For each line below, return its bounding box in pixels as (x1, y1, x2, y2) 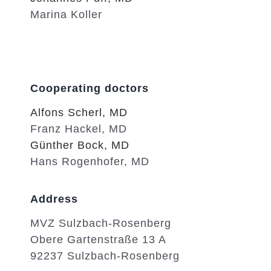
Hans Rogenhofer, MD (30, 155, 149, 168)
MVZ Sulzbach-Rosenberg (30, 217, 171, 229)
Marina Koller (30, 8, 102, 21)
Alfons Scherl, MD (30, 106, 128, 119)
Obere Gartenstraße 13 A (30, 233, 166, 246)
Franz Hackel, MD (30, 123, 127, 135)
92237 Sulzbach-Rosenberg (30, 250, 180, 262)
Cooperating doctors (30, 82, 149, 94)
